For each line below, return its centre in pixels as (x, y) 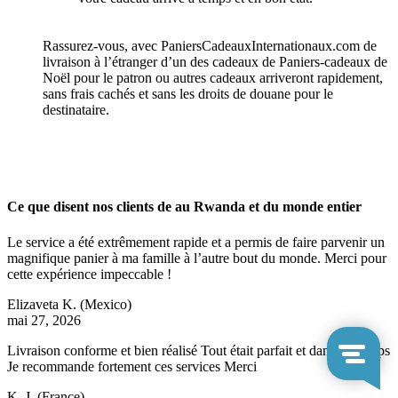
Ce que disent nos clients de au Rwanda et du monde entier (184, 207)
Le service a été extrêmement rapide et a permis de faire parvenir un (196, 242)
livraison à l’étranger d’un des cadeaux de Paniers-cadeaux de (215, 62)
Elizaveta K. (44, 304)
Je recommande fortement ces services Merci (132, 366)
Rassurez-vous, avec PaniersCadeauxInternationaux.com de (210, 46)
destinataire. (76, 110)
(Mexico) (106, 304)
